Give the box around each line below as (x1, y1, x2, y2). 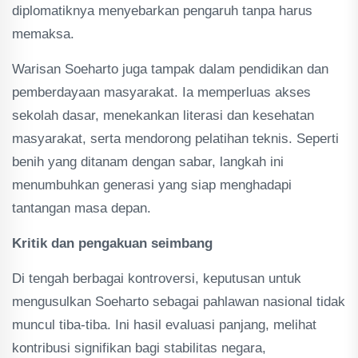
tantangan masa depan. (12, 201, 151, 216)
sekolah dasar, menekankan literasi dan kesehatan (12, 108, 314, 123)
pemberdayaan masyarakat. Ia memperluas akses (12, 85, 311, 100)
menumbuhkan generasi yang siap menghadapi (12, 177, 292, 193)
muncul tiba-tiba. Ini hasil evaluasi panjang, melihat (12, 317, 316, 332)
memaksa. (12, 26, 74, 42)
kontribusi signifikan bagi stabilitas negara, (12, 340, 266, 356)
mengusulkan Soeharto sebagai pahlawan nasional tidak (12, 294, 345, 309)
